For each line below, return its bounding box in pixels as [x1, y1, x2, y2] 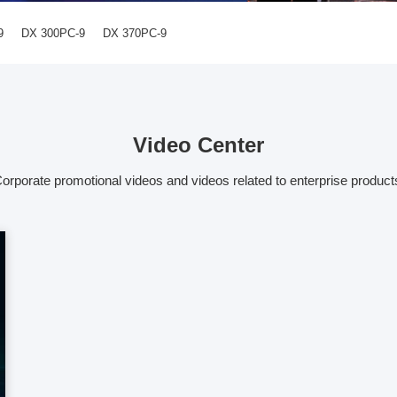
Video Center [133, 133, 264, 157]
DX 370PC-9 [103, 27, 167, 40]
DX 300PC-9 [21, 27, 86, 40]
